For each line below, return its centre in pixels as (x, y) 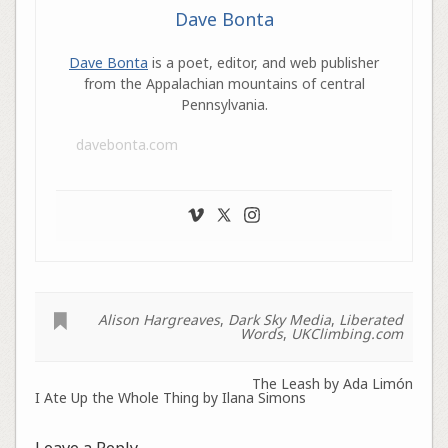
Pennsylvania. (224, 104)
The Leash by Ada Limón (333, 383)
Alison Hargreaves (159, 319)
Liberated (371, 319)
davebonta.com (126, 144)
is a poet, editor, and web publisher (263, 62)
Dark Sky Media (280, 319)
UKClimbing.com (347, 333)
